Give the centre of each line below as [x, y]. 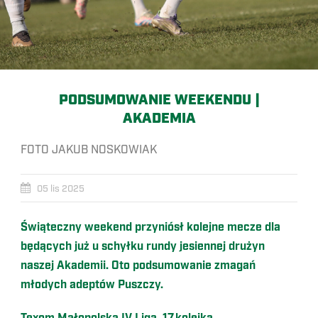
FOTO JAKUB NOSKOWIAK [89, 150]
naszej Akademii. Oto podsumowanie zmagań [138, 266]
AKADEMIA [159, 119]
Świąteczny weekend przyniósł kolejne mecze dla [150, 227]
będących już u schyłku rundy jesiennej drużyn [143, 247]
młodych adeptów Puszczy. [92, 285]
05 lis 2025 [61, 189]
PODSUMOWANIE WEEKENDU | [159, 100]
